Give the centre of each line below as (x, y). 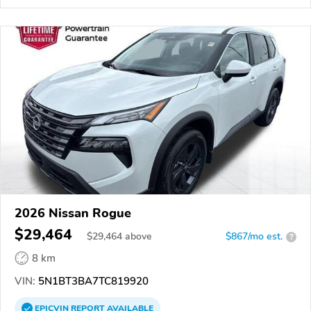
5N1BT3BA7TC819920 (92, 281)
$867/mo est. (254, 236)
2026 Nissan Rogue (73, 213)
